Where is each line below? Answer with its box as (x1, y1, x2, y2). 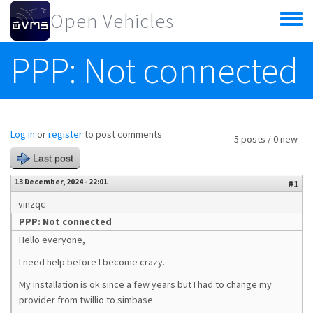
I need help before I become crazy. (19, 256, 165, 268)
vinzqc (18, 198, 45, 210)
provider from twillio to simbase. (19, 293, 155, 306)
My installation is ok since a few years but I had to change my (19, 278, 272, 291)
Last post (33, 152, 73, 163)
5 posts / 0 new (234, 133, 298, 145)
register (48, 128, 82, 140)
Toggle (280, 19, 309, 31)
